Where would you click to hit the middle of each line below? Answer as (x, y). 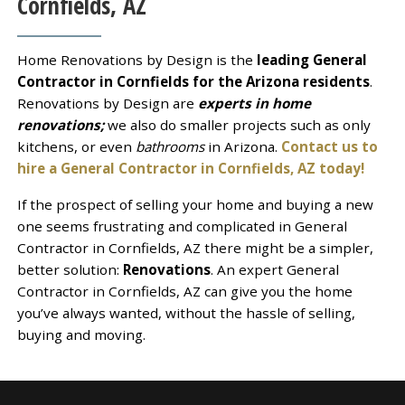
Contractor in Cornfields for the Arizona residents (193, 81)
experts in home (254, 103)
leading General (311, 59)
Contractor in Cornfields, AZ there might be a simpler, (195, 247)
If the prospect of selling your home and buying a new (195, 204)
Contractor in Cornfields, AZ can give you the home (184, 291)
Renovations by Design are (107, 103)
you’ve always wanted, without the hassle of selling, (186, 312)
